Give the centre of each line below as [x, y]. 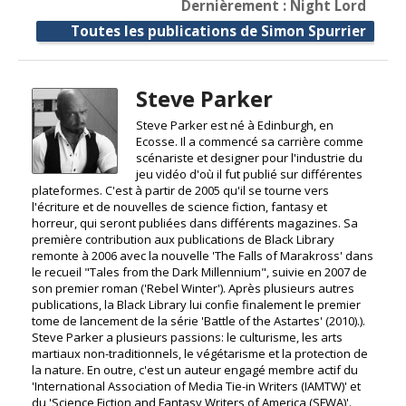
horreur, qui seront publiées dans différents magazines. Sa [195, 223]
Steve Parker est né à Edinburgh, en [234, 126]
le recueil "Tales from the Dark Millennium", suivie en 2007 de [199, 272]
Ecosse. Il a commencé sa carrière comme [249, 142]
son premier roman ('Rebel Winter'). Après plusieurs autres [193, 289]
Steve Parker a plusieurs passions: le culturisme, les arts [187, 338]
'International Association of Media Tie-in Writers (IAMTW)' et [196, 387]
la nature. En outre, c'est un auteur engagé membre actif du [195, 370]
